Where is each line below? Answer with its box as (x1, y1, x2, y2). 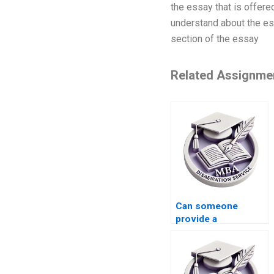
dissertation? (175, 252, 234, 264)
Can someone (175, 201, 238, 212)
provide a (175, 213, 217, 225)
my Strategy (175, 239, 228, 251)
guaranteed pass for (175, 226, 265, 238)
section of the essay (170, 33, 259, 45)
